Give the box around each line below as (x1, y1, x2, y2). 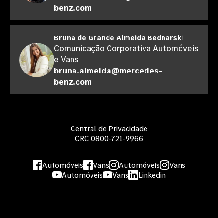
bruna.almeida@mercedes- (54, 65, 162, 76)
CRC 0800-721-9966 (75, 133, 143, 143)
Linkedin (138, 170, 166, 180)
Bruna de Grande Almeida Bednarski (54, 33, 183, 42)
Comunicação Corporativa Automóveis (54, 42, 198, 54)
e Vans (54, 54, 78, 65)
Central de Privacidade (71, 124, 147, 133)
